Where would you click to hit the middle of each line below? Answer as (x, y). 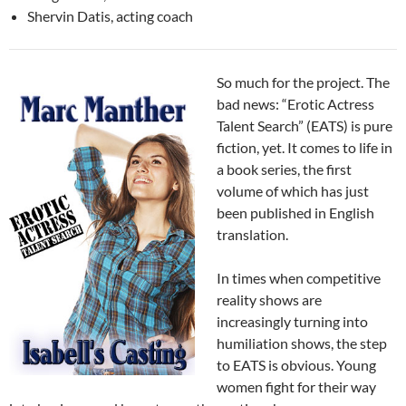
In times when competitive (299, 278)
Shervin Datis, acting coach (110, 16)
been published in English (295, 213)
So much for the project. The (303, 82)
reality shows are (269, 300)
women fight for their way (296, 387)
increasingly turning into (292, 322)
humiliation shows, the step (302, 343)
